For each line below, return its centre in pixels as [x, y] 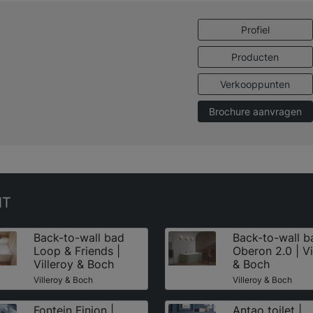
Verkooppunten [255, 84]
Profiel [255, 29]
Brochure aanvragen [255, 111]
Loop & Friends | [77, 250]
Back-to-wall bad [79, 237]
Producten [255, 57]
